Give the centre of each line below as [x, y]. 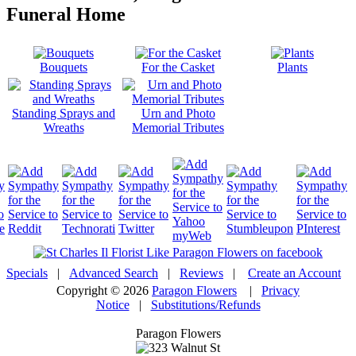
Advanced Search [114, 273]
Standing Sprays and [64, 114]
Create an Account [294, 273]
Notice [112, 305]
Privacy [281, 291]
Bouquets [64, 68]
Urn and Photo [178, 114]
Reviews [201, 273]
